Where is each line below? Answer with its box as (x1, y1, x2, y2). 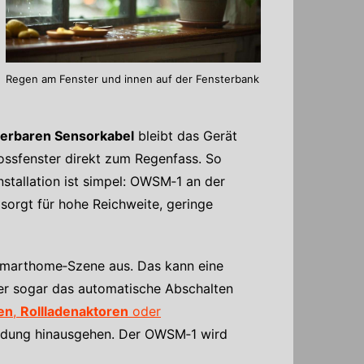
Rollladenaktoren (20, 302, 128, 319)
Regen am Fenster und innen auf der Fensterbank (6, 72, 259, 86)
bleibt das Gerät (134, 127, 237, 144)
